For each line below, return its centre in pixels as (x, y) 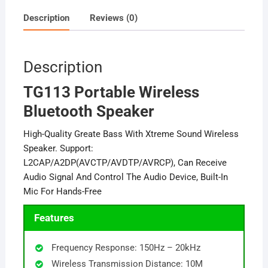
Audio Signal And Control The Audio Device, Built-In (125, 177)
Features (54, 218)
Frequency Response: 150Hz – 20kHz (126, 248)
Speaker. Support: (58, 148)
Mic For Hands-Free (62, 191)
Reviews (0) (113, 18)
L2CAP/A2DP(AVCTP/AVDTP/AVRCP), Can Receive (125, 162)
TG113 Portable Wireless (111, 92)
